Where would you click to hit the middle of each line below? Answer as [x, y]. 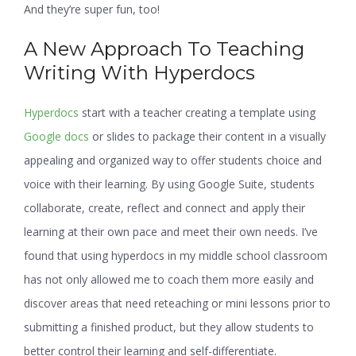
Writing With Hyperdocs [139, 72]
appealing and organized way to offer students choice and [173, 160]
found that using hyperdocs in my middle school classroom [176, 255]
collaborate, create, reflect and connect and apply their [164, 207]
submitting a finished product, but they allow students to [169, 327]
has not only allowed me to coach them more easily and [169, 279]
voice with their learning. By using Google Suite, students [169, 184]
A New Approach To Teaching [164, 48]
